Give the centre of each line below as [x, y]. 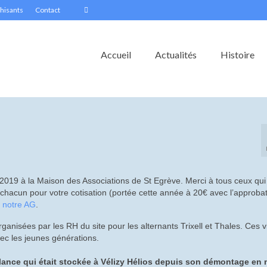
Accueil [116, 55]
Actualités [176, 55]
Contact [48, 10]
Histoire [237, 55]
